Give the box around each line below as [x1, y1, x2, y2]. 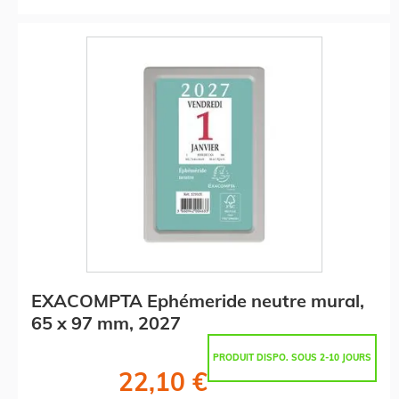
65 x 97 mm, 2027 [31, 311, 181, 334]
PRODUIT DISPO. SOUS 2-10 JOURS [213, 351, 371, 363]
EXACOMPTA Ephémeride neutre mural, [31, 289, 364, 312]
